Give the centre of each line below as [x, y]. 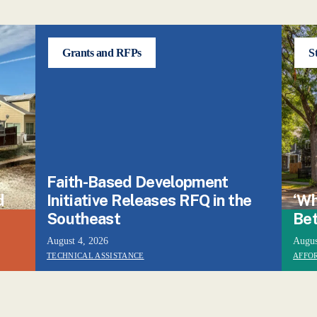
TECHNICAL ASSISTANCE [96, 255]
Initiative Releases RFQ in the [149, 200]
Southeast [84, 219]
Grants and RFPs [102, 53]
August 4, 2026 [77, 241]
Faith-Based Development [138, 182]
